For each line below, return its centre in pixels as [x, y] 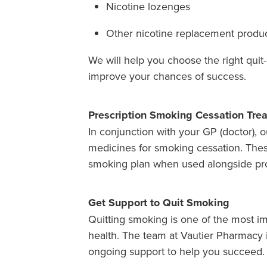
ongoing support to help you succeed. [176, 251]
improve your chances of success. [167, 76]
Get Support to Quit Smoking [159, 202]
